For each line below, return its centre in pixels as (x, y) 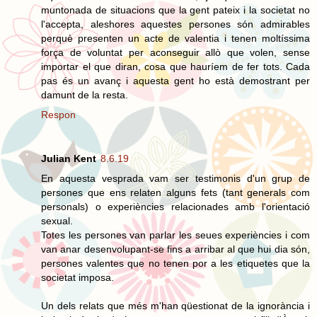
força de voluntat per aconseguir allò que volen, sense (175, 52)
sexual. (57, 220)
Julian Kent (69, 158)
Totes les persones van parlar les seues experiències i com (175, 235)
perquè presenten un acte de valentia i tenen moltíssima (175, 38)
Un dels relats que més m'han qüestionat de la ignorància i (175, 305)
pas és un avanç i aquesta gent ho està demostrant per (175, 80)
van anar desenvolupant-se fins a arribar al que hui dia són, (175, 249)
